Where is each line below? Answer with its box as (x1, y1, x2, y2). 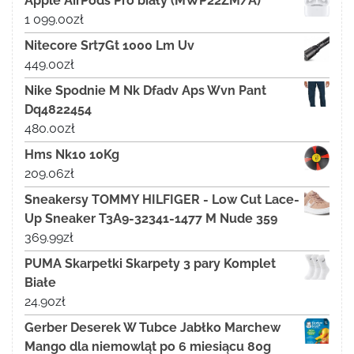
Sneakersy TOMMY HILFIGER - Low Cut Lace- (24, 192, 299, 208)
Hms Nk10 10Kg (24, 147, 119, 163)
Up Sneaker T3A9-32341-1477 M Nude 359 (24, 211, 277, 227)
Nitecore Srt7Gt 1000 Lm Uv (24, 38, 194, 54)
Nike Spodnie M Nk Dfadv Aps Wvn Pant (24, 83, 266, 99)
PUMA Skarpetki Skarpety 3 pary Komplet (24, 256, 276, 272)
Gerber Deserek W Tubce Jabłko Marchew (24, 320, 281, 336)
